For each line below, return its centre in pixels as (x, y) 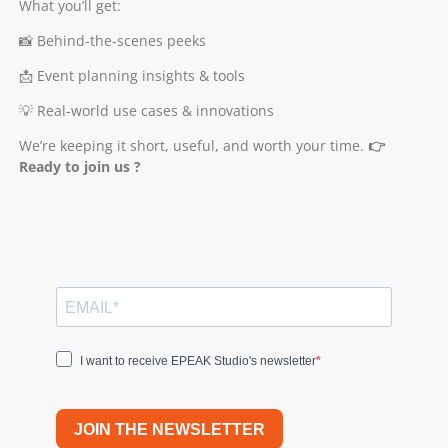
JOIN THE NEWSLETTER (169, 429)
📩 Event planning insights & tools (131, 75)
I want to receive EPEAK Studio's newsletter (197, 361)
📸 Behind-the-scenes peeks (112, 40)
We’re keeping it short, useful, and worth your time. (193, 146)
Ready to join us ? (79, 167)
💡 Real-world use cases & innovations (146, 111)
